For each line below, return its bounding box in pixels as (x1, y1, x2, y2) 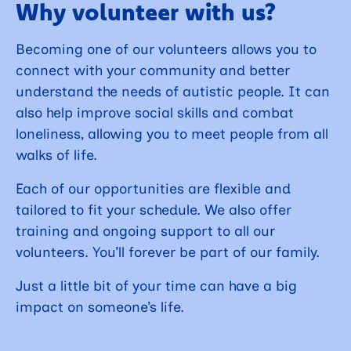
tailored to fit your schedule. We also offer (16, 198, 291, 221)
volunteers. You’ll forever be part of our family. (16, 241, 320, 263)
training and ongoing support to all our (16, 219, 275, 242)
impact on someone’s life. (16, 295, 184, 318)
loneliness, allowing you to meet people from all (16, 122, 328, 145)
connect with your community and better (16, 59, 290, 81)
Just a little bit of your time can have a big (16, 274, 297, 297)
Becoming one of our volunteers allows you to (16, 38, 317, 60)
